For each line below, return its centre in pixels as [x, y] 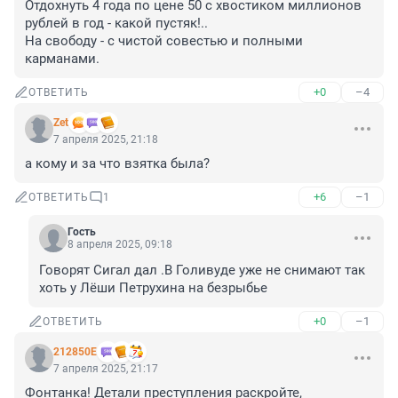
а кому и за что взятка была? [117, 164]
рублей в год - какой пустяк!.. [116, 24]
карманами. [62, 59]
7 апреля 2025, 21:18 [106, 140]
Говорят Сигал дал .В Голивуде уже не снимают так [202, 271]
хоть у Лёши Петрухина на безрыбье [153, 288]
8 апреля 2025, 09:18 [120, 245]
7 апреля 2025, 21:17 [106, 369]
